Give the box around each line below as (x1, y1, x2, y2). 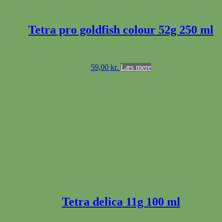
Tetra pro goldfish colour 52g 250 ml (28, 23, 214, 37)
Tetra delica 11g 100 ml (61, 195, 180, 209)
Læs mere (120, 63, 151, 72)
